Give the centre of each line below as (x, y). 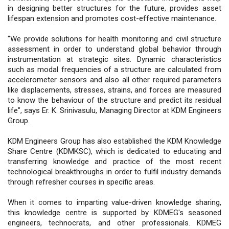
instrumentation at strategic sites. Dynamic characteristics (114, 59)
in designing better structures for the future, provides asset (114, 8)
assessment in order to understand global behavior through (114, 49)
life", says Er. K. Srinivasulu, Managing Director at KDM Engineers (114, 110)
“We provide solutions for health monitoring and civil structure (114, 39)
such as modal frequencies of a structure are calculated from (114, 69)
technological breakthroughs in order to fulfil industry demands (114, 171)
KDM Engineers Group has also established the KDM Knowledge (114, 141)
